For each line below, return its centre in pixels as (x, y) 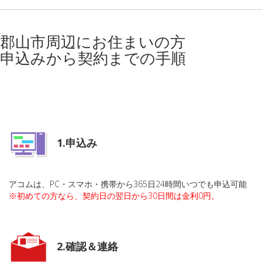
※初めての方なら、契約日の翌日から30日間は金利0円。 (114, 196)
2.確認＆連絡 (87, 247)
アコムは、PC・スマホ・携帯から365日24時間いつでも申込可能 (128, 184)
